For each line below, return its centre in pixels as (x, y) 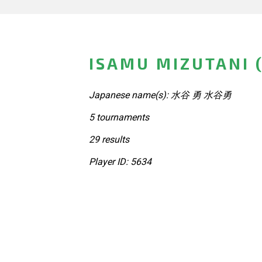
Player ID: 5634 (120, 161)
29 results (109, 139)
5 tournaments (119, 117)
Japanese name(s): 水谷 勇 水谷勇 (160, 95)
